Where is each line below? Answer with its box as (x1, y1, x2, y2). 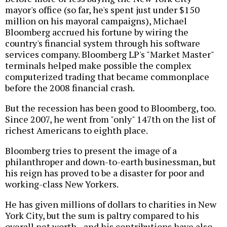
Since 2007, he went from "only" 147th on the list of (5, 112, 215, 125)
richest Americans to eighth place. (5, 124, 148, 136)
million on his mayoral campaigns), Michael (5, 14, 187, 27)
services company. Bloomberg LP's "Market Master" (5, 48, 214, 60)
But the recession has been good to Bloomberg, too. (5, 101, 215, 114)
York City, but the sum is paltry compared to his (5, 209, 199, 221)
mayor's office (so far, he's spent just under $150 (5, 3, 200, 16)
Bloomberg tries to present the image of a (5, 144, 177, 157)
